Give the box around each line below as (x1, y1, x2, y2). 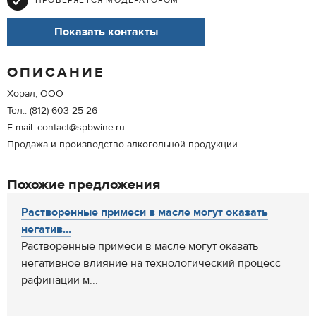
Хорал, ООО (7, 87, 63, 100)
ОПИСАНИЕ (7, 63, 105, 81)
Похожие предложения (7, 176, 160, 193)
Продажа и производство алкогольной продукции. (7, 138, 240, 151)
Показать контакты (54, 25, 158, 39)
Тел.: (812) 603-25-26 (7, 104, 97, 117)
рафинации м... (21, 273, 98, 287)
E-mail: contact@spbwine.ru (7, 121, 125, 134)
